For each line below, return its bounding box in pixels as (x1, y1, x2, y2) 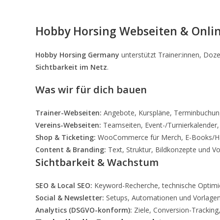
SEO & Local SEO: (35, 181, 92, 190)
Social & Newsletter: (35, 193, 104, 202)
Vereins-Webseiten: (35, 120, 101, 130)
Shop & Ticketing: (35, 133, 96, 142)
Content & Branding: (35, 145, 106, 154)
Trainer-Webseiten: (35, 108, 102, 117)
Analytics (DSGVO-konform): (35, 205, 132, 215)
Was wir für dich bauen (35, 83, 147, 96)
